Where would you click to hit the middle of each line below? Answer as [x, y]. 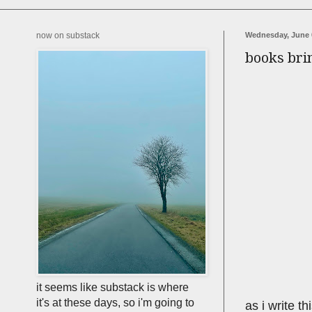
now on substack [68, 36]
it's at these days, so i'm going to [115, 303]
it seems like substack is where [112, 287]
